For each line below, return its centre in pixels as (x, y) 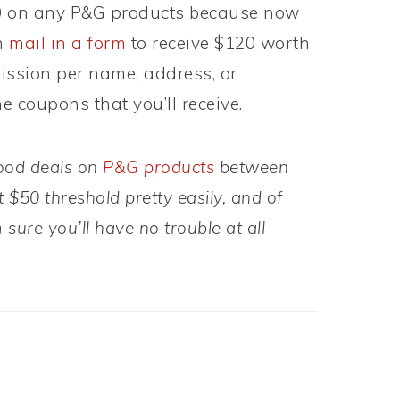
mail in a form (67, 43)
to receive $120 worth (218, 43)
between (251, 167)
